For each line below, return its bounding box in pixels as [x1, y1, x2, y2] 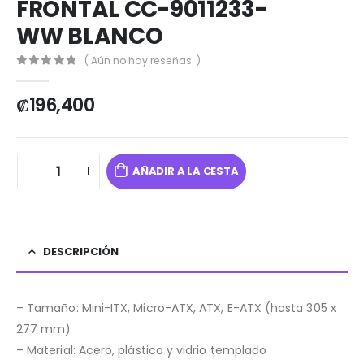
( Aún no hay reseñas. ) [84, 54, 201, 68]
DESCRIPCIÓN [43, 244, 119, 260]
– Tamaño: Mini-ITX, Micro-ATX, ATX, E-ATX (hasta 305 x [16, 300, 336, 317]
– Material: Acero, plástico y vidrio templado [16, 342, 267, 359]
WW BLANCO [16, 20, 163, 53]
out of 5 [24, 69, 88, 80]
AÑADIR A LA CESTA [132, 163, 239, 180]
